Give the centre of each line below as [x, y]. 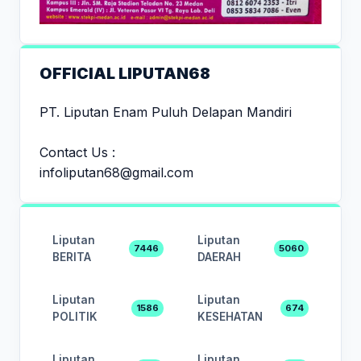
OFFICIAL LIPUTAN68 [125, 73]
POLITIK [75, 316]
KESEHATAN [230, 316]
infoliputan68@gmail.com [116, 172]
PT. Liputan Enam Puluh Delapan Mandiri [166, 112]
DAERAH [219, 257]
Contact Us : [77, 152]
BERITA [72, 257]
